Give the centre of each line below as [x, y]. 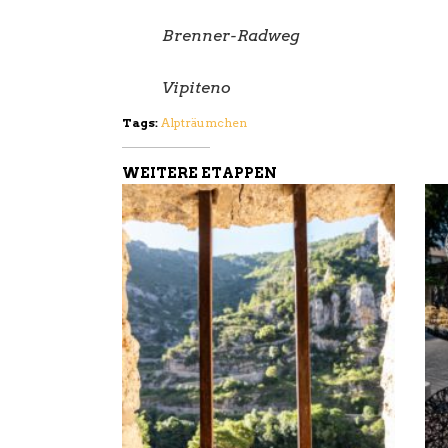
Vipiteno [196, 88]
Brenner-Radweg [231, 36]
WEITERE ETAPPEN [199, 172]
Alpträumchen [204, 122]
